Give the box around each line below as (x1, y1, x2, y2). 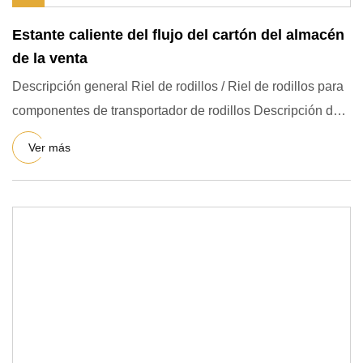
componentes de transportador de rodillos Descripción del (12, 104, 344, 117)
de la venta (12, 50, 88, 66)
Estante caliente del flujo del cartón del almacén (12, 27, 344, 43)
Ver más (28, 140, 70, 154)
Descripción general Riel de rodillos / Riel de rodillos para (12, 79, 344, 93)
